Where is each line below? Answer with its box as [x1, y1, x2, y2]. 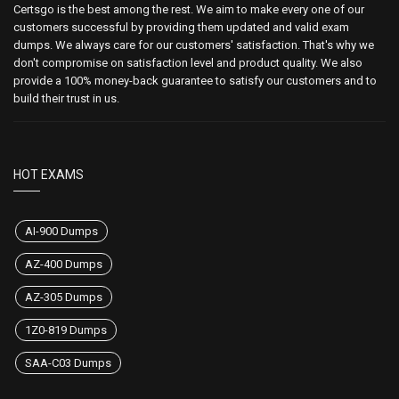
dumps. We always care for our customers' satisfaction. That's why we [13, 38, 374, 52]
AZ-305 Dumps [25, 290, 102, 304]
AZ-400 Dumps [25, 257, 102, 271]
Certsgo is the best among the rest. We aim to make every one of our [13, 3, 364, 16]
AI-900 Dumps [25, 224, 98, 238]
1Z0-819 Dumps [25, 323, 107, 337]
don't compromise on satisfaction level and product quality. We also [13, 56, 362, 69]
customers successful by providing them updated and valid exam [13, 20, 349, 34]
